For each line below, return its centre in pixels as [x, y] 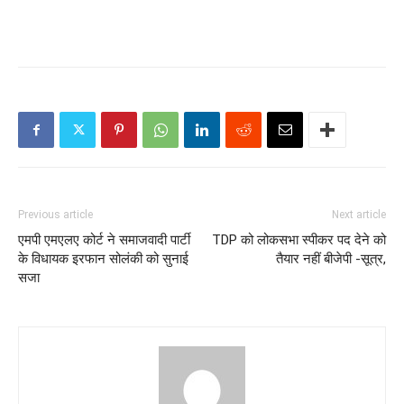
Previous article [55, 215]
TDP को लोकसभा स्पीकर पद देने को [299, 240]
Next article [359, 215]
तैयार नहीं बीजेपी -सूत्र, [331, 259]
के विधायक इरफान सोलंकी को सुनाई [103, 259]
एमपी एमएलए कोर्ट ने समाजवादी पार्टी [104, 240]
